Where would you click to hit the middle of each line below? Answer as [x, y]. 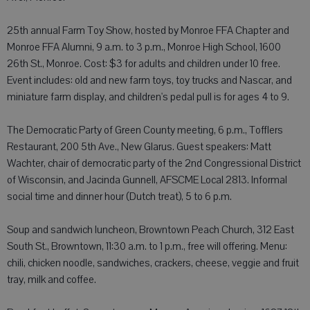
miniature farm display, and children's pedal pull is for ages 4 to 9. [148, 97]
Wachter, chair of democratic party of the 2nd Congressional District [154, 164]
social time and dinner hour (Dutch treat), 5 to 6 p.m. [119, 197]
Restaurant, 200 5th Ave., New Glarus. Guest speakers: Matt [139, 147]
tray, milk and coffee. [52, 280]
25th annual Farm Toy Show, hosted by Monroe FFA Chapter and [148, 31]
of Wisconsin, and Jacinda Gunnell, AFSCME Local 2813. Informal [147, 180]
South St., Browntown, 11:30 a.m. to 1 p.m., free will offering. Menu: [147, 247]
